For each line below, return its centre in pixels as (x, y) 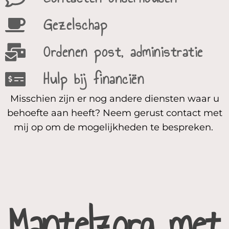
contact (183, 113)
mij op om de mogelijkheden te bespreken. (114, 127)
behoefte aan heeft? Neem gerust (86, 113)
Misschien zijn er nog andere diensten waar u (114, 99)
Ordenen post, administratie (123, 52)
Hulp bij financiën (94, 79)
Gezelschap (75, 25)
